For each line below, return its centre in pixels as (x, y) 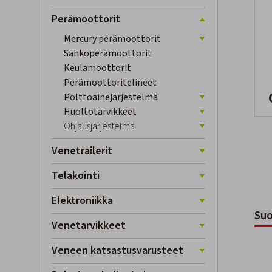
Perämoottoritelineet (110, 83)
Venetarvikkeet (89, 226)
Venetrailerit (82, 151)
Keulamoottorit (97, 68)
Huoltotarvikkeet (100, 112)
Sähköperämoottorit (108, 53)
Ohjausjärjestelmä (99, 126)
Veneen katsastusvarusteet (117, 250)
